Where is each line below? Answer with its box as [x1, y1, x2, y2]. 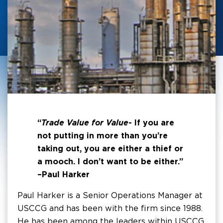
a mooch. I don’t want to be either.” [37, 157, 183, 166]
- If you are [128, 118, 174, 127]
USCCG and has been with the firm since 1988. [17, 204, 203, 213]
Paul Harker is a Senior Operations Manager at [17, 191, 203, 200]
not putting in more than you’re [37, 131, 168, 140]
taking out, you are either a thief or [37, 144, 183, 153]
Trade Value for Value [41, 118, 128, 127]
